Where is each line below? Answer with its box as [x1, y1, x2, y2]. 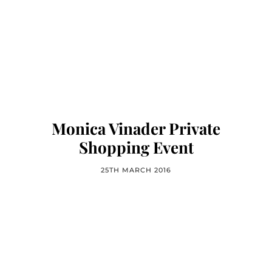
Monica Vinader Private [52, 118, 220, 139]
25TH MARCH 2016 [101, 166, 171, 174]
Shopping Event [78, 137, 194, 158]
